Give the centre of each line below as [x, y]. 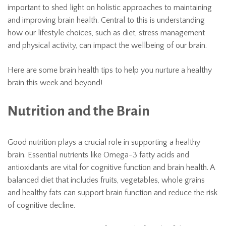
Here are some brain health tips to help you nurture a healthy [110, 70]
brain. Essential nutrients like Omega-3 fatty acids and [98, 155]
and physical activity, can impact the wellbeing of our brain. [107, 45]
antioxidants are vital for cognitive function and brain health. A [111, 167]
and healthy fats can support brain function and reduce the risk [112, 193]
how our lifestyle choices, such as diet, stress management [106, 33]
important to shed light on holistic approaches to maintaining [110, 8]
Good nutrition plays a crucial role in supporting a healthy [104, 142]
